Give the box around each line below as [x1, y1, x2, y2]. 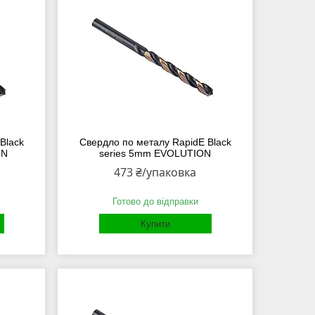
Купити [140, 219, 170, 230]
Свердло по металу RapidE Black [79, 136, 231, 148]
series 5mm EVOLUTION [99, 148, 212, 160]
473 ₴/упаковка [114, 165, 197, 181]
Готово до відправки [112, 196, 198, 207]
